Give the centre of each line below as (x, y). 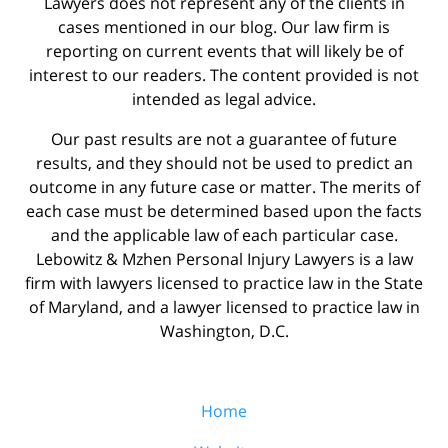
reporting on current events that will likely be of (224, 50)
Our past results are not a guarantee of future (224, 138)
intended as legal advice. (224, 98)
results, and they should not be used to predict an (224, 162)
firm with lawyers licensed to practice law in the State (224, 282)
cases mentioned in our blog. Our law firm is (224, 26)
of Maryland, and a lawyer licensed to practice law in (224, 306)
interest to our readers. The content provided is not (224, 74)
